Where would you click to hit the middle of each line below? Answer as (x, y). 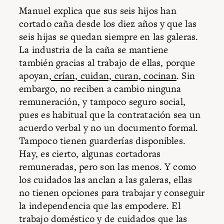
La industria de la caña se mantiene (94, 49)
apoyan (34, 75)
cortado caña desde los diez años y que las (108, 23)
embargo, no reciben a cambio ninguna (100, 88)
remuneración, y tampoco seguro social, (102, 101)
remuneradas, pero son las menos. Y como (108, 166)
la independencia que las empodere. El (100, 205)
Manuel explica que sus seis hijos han (98, 10)
